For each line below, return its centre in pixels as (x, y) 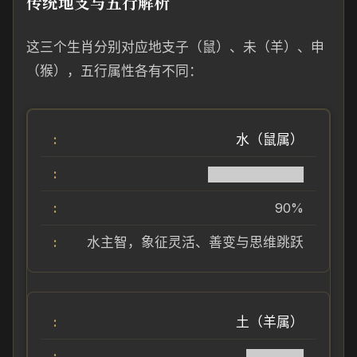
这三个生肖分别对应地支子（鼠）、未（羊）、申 (175, 47)
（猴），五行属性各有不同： (114, 71)
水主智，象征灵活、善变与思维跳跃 (195, 242)
